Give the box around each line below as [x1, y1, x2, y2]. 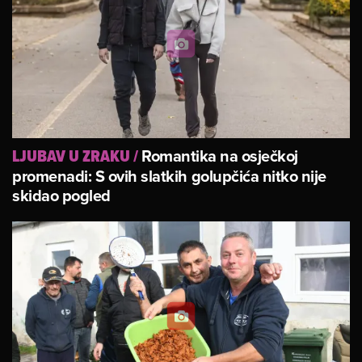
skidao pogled [12, 183, 111, 207]
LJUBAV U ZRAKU [12, 144, 130, 168]
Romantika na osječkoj [141, 143, 298, 167]
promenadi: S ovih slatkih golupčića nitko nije [12, 163, 326, 187]
